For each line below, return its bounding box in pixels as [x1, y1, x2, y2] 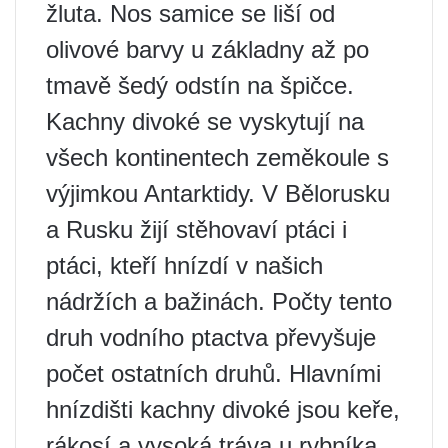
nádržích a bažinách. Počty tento [46, 288, 392, 315]
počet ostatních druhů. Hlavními [46, 360, 381, 387]
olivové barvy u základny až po [46, 36, 369, 63]
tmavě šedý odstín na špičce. [46, 72, 354, 99]
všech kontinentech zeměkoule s [46, 144, 389, 171]
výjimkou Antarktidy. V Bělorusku [46, 180, 390, 207]
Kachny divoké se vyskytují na [46, 108, 364, 135]
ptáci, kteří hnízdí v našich [46, 252, 323, 279]
